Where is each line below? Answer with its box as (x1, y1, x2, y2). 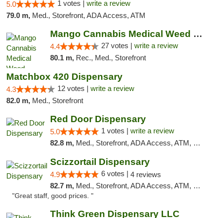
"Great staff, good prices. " (12, 192, 93, 200)
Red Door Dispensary (50, 114, 146, 124)
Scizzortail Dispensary (50, 157, 150, 167)
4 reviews (130, 170, 161, 179)
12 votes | (57, 84, 91, 92)
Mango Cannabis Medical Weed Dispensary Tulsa (193, 29, 202, 39)
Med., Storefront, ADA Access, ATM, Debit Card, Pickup (75, 139, 193, 147)
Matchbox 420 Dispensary (6, 72, 123, 82)
